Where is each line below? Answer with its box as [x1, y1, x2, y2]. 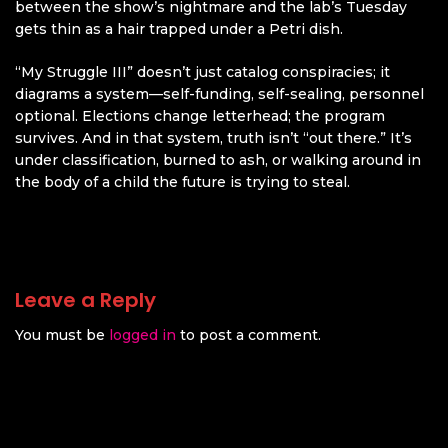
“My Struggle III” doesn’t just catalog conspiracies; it [15, 63, 390, 82]
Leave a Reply [15, 286, 156, 315]
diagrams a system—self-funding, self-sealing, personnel [15, 85, 424, 104]
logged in [109, 326, 176, 345]
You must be [15, 326, 109, 345]
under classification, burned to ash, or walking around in [15, 151, 421, 170]
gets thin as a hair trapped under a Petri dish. [15, 20, 343, 39]
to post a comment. [176, 326, 321, 345]
